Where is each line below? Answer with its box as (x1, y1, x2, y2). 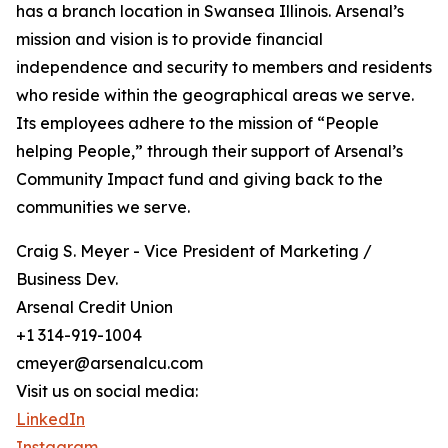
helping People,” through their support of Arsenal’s (16, 141, 403, 161)
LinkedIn (16, 409, 85, 429)
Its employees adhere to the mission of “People (16, 113, 379, 133)
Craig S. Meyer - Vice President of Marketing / (16, 241, 372, 261)
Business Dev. (16, 269, 118, 289)
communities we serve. (16, 197, 190, 217)
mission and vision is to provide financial (16, 29, 323, 49)
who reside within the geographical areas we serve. (16, 85, 414, 105)
